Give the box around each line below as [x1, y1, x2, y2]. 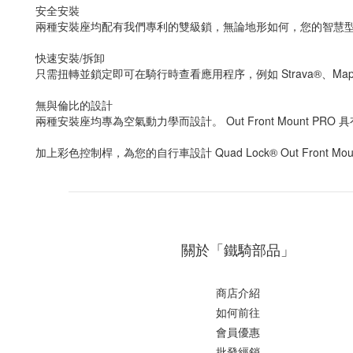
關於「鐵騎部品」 [181, 239, 295, 259]
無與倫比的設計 [35, 97, 113, 113]
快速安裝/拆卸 [35, 50, 105, 65]
